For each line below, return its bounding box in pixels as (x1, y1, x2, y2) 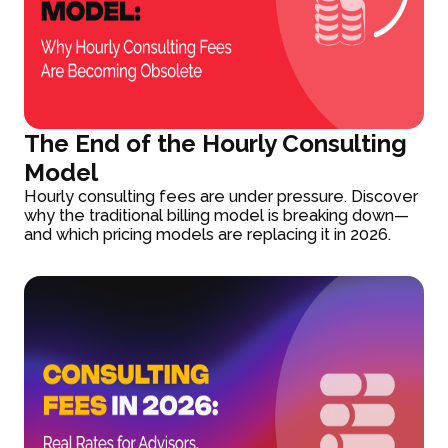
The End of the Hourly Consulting (24, 129, 408, 159)
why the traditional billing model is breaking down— (24, 206, 410, 226)
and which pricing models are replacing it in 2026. (24, 225, 392, 245)
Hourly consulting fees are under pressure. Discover (24, 187, 419, 207)
